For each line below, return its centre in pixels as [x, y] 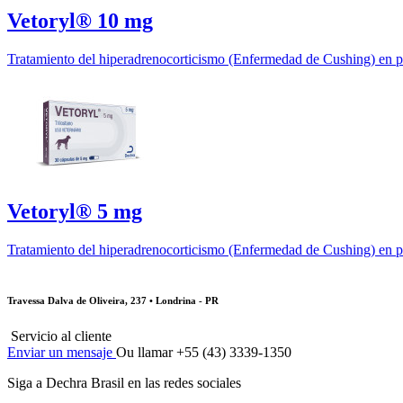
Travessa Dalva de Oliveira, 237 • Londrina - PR [113, 301]
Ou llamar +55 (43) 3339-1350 [204, 353]
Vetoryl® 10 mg [80, 20]
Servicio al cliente [61, 336]
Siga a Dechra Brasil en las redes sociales [124, 383]
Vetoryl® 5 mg [75, 212]
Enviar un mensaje [62, 353]
